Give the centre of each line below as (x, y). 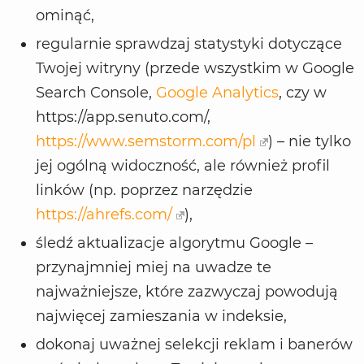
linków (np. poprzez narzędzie (144, 191)
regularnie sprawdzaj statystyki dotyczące (189, 44)
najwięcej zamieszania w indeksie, (163, 316)
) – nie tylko (310, 142)
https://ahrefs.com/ (104, 215)
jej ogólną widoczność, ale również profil (183, 166)
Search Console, (96, 93)
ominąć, (67, 16)
